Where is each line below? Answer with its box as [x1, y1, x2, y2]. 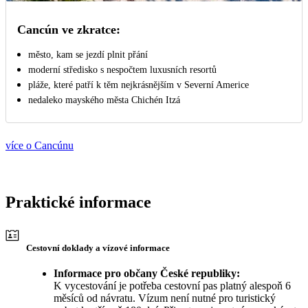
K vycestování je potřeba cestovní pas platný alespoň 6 [54, 280, 291, 292]
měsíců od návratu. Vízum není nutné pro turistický [54, 292, 276, 305]
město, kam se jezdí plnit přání [28, 49, 148, 60]
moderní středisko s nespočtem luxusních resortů [28, 64, 217, 75]
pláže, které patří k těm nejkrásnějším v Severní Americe [28, 79, 249, 90]
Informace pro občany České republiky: [54, 267, 240, 280]
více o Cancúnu [5, 139, 74, 151]
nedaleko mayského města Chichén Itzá [28, 94, 180, 105]
